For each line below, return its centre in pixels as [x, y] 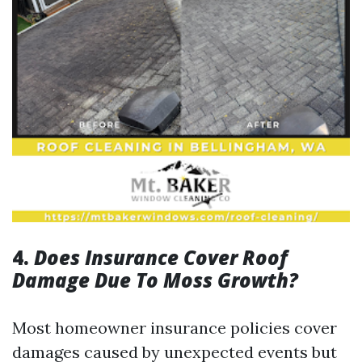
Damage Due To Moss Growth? [155, 280]
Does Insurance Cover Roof [161, 257]
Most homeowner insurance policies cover [175, 328]
